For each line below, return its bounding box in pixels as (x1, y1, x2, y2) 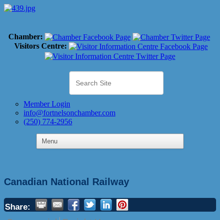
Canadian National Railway (4, 176, 129, 187)
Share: (5, 201, 30, 212)
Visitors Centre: (14, 42, 67, 51)
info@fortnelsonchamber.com (24, 108, 115, 117)
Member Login (24, 99, 70, 108)
